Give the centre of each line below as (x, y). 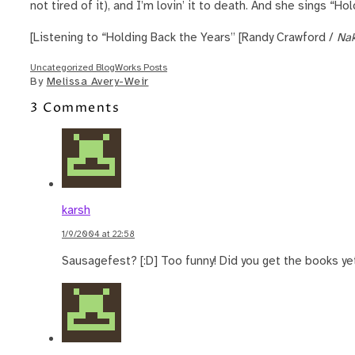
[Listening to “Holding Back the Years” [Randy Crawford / (183, 38)
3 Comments (75, 107)
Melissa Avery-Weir (97, 82)
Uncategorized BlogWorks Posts (99, 68)
